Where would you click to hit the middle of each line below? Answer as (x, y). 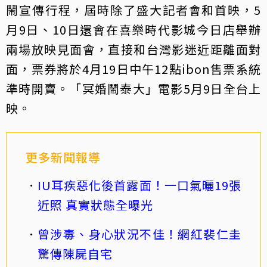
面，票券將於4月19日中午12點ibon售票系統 (133, 69)
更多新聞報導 (63, 157)
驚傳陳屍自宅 (75, 253)
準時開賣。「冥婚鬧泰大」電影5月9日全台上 (133, 88)
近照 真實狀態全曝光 (95, 204)
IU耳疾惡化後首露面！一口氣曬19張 (139, 185)
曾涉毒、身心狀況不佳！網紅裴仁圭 (139, 234)
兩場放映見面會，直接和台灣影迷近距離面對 (133, 49)
